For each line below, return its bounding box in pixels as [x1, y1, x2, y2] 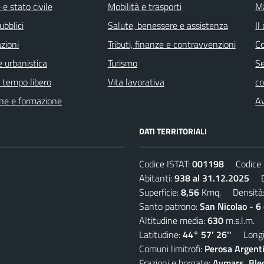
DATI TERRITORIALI [139, 124, 207, 137]
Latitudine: [139, 227, 183, 242]
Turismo [107, 55, 137, 70]
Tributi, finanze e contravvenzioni [107, 37, 236, 51]
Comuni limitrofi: [139, 241, 204, 256]
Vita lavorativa [107, 74, 164, 89]
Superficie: [139, 184, 181, 199]
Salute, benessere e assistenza [107, 18, 228, 32]
